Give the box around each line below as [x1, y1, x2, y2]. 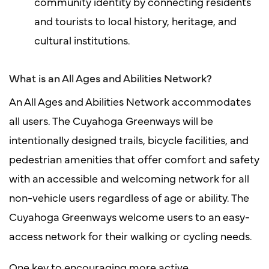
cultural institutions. [34, 32, 130, 47]
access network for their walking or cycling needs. [9, 228, 252, 243]
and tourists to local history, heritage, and [34, 13, 237, 28]
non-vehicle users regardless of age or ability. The [9, 189, 249, 205]
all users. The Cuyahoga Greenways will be [9, 112, 213, 128]
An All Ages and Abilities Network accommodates [9, 93, 251, 109]
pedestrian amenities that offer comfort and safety [9, 151, 259, 166]
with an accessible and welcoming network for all [9, 170, 249, 186]
